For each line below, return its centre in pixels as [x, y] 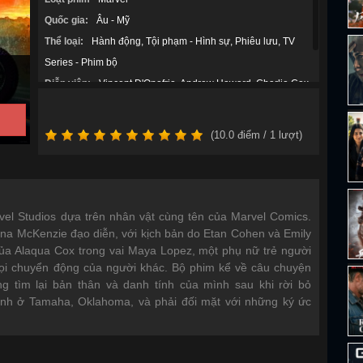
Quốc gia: [66, 20]
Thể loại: [64, 41]
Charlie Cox [282, 83]
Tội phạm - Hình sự [188, 41]
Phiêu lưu [256, 41]
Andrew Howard [215, 83]
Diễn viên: [67, 83]
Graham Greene [80, 105]
